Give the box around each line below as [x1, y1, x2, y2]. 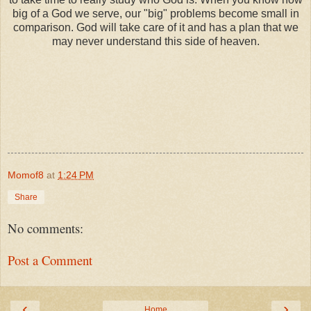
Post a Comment [8, 251, 92, 269]
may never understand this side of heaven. [51, 35, 260, 47]
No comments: [8, 219, 83, 237]
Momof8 [8, 169, 44, 180]
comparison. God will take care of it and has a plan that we [12, 21, 299, 33]
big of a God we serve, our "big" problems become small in [12, 7, 299, 19]
